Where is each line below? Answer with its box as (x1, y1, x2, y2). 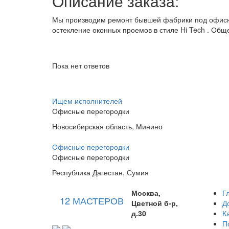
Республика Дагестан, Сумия (52, 167, 149, 177)
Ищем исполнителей (52, 96, 122, 106)
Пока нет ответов (52, 60, 109, 71)
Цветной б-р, (131, 198, 178, 208)
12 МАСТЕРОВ (60, 194, 124, 207)
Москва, (131, 188, 161, 198)
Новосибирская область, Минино (52, 121, 163, 131)
